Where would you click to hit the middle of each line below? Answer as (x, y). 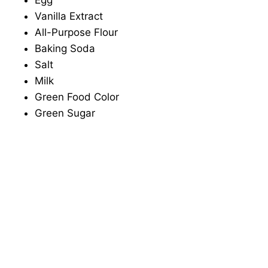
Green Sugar (65, 113)
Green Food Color (77, 97)
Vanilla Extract (69, 16)
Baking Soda (65, 49)
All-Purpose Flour (76, 33)
